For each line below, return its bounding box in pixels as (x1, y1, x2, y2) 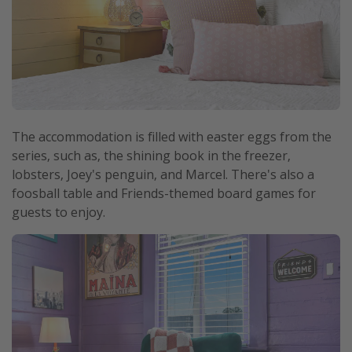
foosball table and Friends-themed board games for (12, 184, 316, 202)
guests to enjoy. (12, 203, 105, 221)
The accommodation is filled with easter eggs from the (12, 127, 332, 145)
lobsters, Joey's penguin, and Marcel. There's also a (12, 165, 314, 183)
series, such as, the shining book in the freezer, (12, 146, 291, 164)
